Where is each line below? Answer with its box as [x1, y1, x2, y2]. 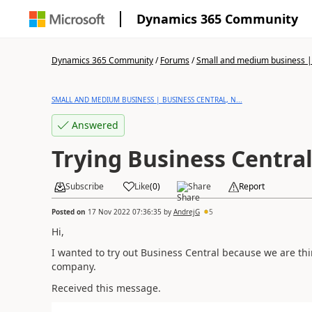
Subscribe [65, 180, 104, 192]
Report [238, 180, 265, 192]
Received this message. [51, 281, 161, 295]
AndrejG [173, 206, 200, 217]
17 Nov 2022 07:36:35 [87, 206, 162, 217]
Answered [71, 118, 118, 132]
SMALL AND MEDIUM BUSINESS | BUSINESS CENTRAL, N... [51, 95, 242, 104]
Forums [159, 54, 189, 66]
